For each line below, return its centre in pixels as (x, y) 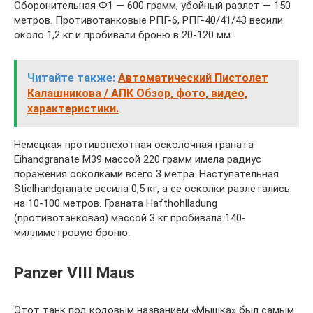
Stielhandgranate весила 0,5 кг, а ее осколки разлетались (152, 189)
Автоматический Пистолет (193, 78)
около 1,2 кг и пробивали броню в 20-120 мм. (123, 35)
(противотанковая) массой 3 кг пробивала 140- (130, 218)
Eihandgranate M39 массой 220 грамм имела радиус (138, 159)
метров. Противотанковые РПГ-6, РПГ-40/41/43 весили (148, 20)
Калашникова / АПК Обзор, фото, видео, (137, 93)
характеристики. (73, 109)
